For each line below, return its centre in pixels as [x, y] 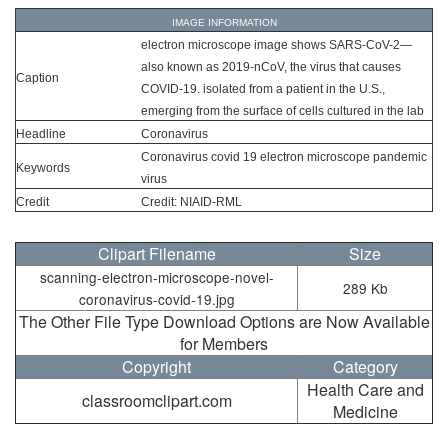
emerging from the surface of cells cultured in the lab [282, 111]
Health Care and [365, 390]
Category [365, 367]
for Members [224, 344]
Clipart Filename [156, 254]
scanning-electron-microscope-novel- [156, 277]
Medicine [365, 412]
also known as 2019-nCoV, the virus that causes [271, 67]
